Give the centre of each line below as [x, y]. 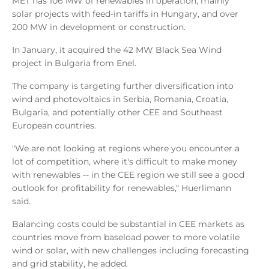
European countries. [54, 125]
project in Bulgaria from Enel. [74, 63]
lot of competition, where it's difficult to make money [125, 161]
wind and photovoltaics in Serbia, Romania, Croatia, [120, 99]
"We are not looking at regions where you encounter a [126, 148]
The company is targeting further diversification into [123, 86]
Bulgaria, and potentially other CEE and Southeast [117, 112]
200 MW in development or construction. [99, 27]
